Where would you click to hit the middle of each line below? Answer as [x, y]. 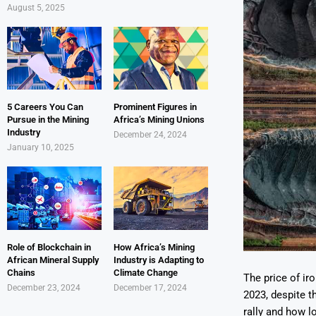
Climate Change [145, 272]
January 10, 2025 [41, 148]
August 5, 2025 [36, 8]
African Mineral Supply [53, 260]
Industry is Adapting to [158, 260]
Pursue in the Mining [48, 120]
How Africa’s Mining [154, 247]
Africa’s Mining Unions [159, 120]
